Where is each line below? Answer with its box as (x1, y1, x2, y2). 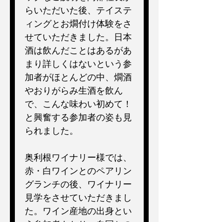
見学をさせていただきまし (25, 191, 132, 203)
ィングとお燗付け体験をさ (25, 17, 132, 29)
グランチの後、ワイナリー (25, 178, 132, 190)
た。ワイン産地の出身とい (25, 205, 132, 217)
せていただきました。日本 (25, 31, 132, 43)
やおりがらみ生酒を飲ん (25, 84, 123, 96)
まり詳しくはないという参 (25, 57, 132, 69)
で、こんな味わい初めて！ (25, 98, 132, 110)
